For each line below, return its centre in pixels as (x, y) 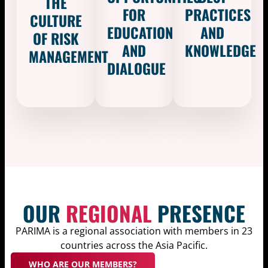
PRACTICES (218, 15)
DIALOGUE (136, 68)
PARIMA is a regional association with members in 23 (134, 231)
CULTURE (56, 21)
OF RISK (56, 39)
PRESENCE (199, 213)
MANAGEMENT (68, 57)
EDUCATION (140, 33)
